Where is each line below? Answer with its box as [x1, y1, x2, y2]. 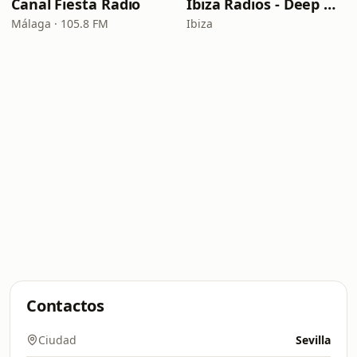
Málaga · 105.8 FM [11, 16, 108, 31]
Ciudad [38, 332, 76, 347]
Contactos [26, 295, 104, 316]
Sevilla [296, 332, 331, 347]
